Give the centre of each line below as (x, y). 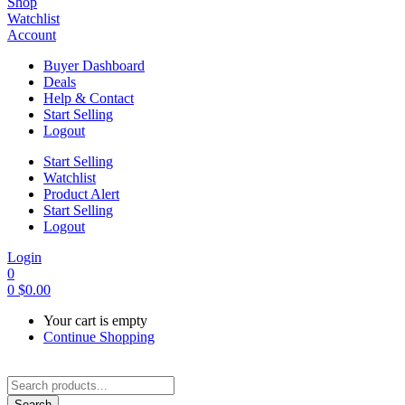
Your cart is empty (95, 321)
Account (32, 35)
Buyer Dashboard (94, 66)
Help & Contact (89, 99)
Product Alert (81, 194)
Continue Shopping (99, 337)
